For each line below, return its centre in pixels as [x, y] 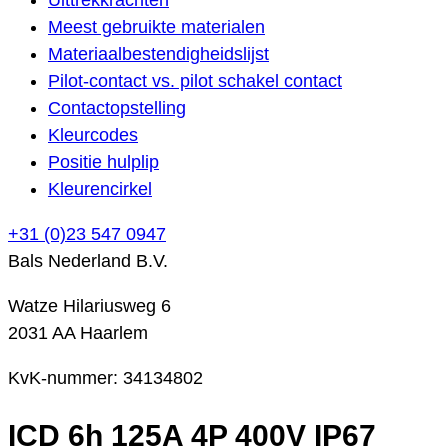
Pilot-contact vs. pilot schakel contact [195, 80]
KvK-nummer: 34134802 [105, 377]
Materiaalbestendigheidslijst [158, 53]
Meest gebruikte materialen [156, 26]
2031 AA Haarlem [78, 332]
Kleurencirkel [100, 188]
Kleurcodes [93, 134]
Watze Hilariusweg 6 [89, 305]
